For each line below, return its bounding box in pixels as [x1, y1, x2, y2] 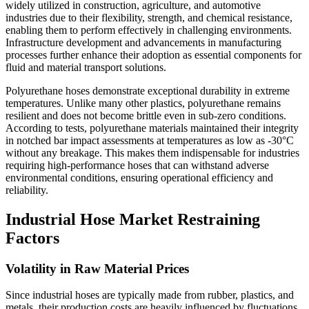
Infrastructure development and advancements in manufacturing [6, 36, 281, 48]
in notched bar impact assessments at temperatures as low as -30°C [6, 134, 294, 146]
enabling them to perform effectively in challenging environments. [6, 23, 292, 36]
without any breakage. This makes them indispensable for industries [6, 146, 299, 159]
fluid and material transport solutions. [6, 61, 166, 73]
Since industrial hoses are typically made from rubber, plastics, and [6, 289, 294, 301]
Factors [6, 228, 59, 247]
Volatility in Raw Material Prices [6, 261, 189, 276]
